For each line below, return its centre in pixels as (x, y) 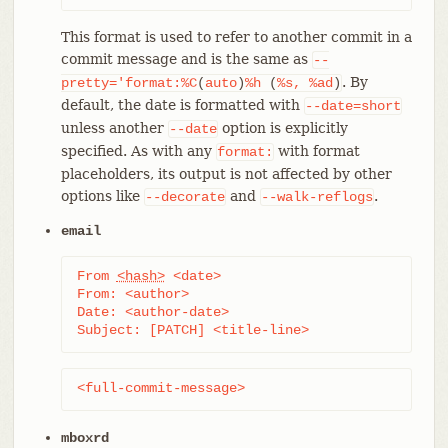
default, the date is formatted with (182, 104)
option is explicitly (282, 127)
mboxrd (84, 437)
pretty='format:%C (128, 82)
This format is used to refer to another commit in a (236, 36)
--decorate (184, 196)
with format (316, 150)
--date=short (352, 105)
